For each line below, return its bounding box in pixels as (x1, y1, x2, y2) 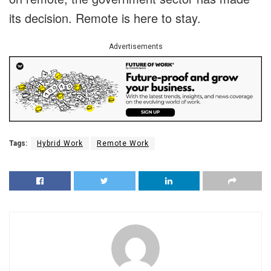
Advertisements (108, 42, 163, 51)
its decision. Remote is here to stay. (9, 9, 201, 27)
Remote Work (97, 139, 149, 148)
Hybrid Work (37, 139, 83, 148)
